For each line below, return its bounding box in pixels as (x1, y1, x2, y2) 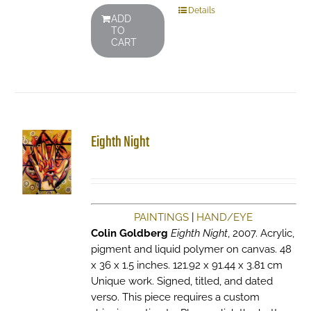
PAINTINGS (134, 211, 190, 224)
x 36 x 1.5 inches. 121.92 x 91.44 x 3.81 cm (90, 259, 283, 271)
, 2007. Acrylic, (227, 227, 294, 239)
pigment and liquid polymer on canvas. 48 (90, 243, 292, 255)
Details (187, 6, 215, 15)
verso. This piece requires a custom (90, 291, 260, 303)
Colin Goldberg (90, 227, 168, 239)
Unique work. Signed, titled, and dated (90, 275, 273, 287)
